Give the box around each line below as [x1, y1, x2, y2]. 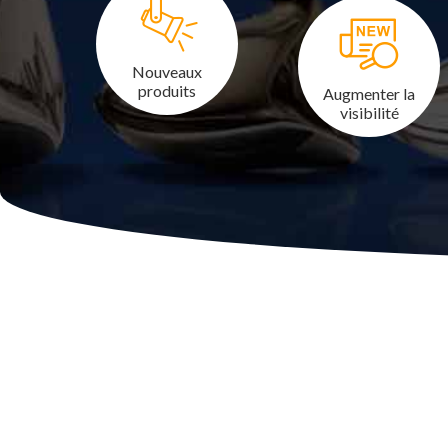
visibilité [339, 103, 399, 122]
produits [138, 81, 196, 100]
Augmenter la [323, 84, 415, 103]
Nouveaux [132, 62, 202, 81]
